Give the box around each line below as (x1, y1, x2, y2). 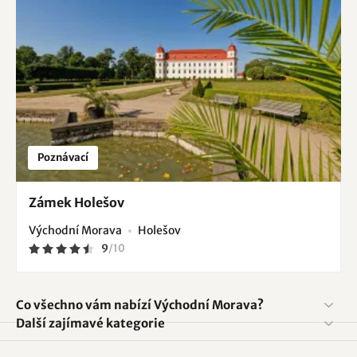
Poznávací (37, 151, 88, 165)
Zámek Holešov (29, 194, 124, 211)
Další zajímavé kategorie (16, 316, 165, 331)
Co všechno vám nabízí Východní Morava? (16, 297, 264, 313)
